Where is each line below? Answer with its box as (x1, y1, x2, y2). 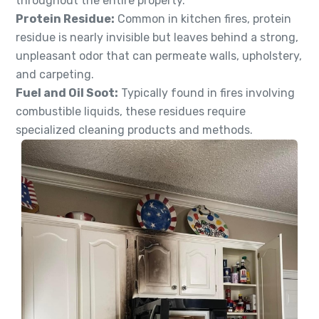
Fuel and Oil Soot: (16, 86, 118, 100)
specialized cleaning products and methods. (16, 123, 253, 137)
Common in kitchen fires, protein (115, 12, 291, 26)
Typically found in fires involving (118, 86, 295, 100)
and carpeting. (16, 68, 94, 82)
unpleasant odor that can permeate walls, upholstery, (16, 49, 302, 63)
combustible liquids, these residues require (16, 105, 246, 119)
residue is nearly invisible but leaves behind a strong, (16, 31, 298, 45)
